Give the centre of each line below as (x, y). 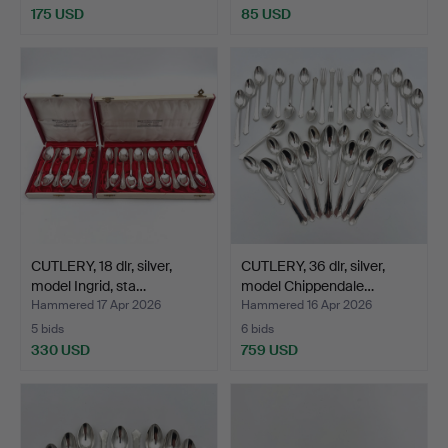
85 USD (266, 13)
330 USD (60, 349)
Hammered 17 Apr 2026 (96, 304)
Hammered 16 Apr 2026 (306, 304)
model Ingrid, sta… (88, 285)
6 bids (257, 328)
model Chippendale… (307, 285)
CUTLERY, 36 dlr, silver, (313, 265)
